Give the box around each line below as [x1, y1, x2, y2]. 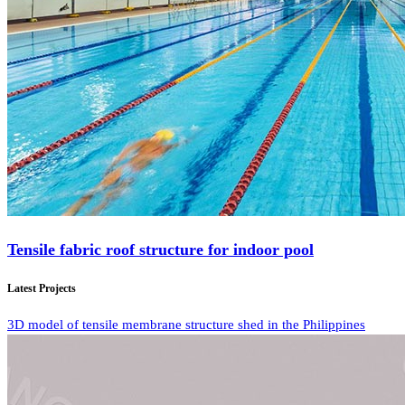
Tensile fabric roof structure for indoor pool [7, 240, 314, 259]
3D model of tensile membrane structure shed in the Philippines [7, 317, 365, 333]
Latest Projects [7, 281, 76, 295]
